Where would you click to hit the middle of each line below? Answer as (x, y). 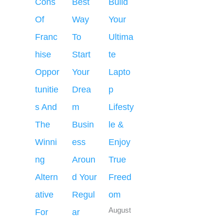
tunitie (47, 90)
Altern (46, 177)
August (120, 210)
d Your (84, 177)
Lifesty (121, 107)
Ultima (121, 37)
